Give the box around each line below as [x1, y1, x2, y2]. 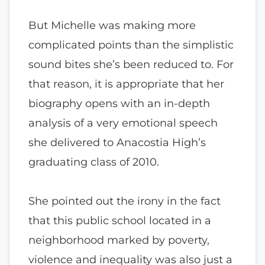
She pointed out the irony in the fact [28, 194, 221, 208]
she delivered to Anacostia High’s [28, 135, 206, 150]
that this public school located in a [28, 214, 211, 228]
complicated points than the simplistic [28, 38, 234, 52]
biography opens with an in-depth [28, 96, 210, 111]
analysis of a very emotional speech [28, 116, 218, 130]
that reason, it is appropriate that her [28, 77, 224, 91]
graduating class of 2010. [28, 155, 159, 169]
